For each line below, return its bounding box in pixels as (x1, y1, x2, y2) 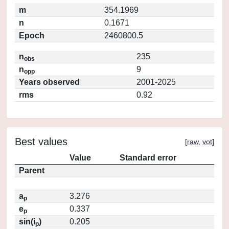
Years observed (19, 78, 80, 86)
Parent (19, 166, 44, 175)
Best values (15, 136, 67, 147)
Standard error (120, 153, 176, 162)
